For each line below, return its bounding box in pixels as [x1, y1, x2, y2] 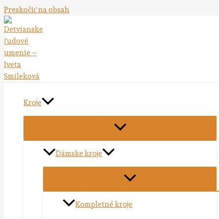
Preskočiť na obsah [4, 5, 69, 14]
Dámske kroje [56, 149, 102, 158]
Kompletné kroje [75, 200, 132, 209]
